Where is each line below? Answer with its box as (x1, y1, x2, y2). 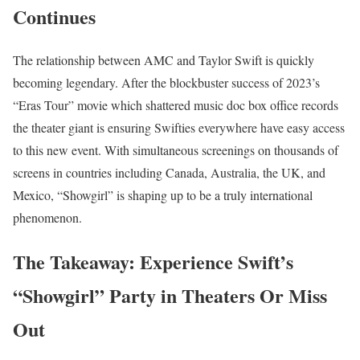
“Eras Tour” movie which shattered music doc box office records (13, 96, 338, 114)
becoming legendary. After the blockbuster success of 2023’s (13, 74, 320, 92)
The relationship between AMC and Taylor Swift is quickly (13, 51, 314, 69)
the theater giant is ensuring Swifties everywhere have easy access (13, 119, 345, 137)
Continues (13, 2, 96, 31)
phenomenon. (13, 209, 82, 227)
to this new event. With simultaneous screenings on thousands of (13, 141, 338, 159)
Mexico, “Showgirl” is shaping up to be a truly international (13, 186, 313, 204)
